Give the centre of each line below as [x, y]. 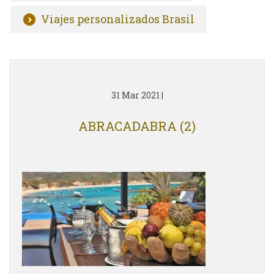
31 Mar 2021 [135, 95]
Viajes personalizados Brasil [118, 19]
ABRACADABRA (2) [137, 126]
